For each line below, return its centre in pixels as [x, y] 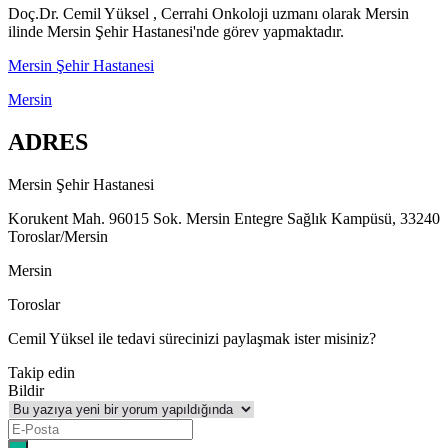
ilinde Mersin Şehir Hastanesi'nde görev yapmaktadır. [176, 32]
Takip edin [41, 373]
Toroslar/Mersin [58, 237]
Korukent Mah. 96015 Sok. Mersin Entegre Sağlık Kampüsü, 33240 [224, 219]
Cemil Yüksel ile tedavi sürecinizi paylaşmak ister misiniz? [192, 339]
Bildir [26, 391]
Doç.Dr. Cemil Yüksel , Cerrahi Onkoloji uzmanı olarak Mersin [208, 14]
